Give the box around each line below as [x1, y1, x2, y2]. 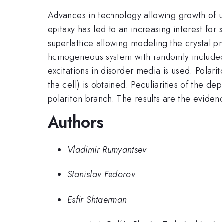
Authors [48, 111, 104, 134]
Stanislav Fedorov [67, 168, 136, 181]
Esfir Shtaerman [67, 193, 127, 206]
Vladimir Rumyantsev [67, 143, 147, 156]
